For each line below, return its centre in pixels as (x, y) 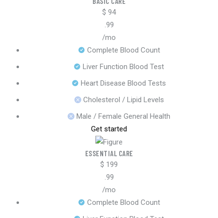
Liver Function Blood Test (123, 67)
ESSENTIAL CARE (109, 154)
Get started (109, 129)
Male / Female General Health (123, 117)
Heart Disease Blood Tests (123, 83)
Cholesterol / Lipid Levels (123, 100)
